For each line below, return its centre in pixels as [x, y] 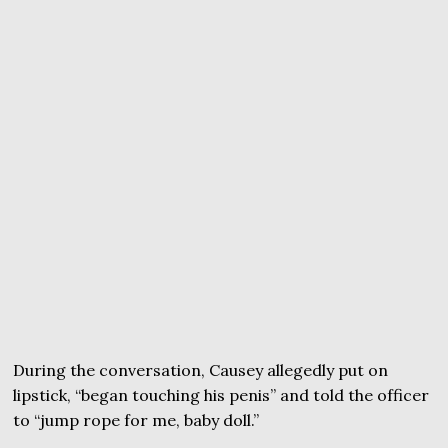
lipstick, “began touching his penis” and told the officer [221, 395]
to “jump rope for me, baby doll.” [136, 420]
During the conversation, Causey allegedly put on [201, 370]
